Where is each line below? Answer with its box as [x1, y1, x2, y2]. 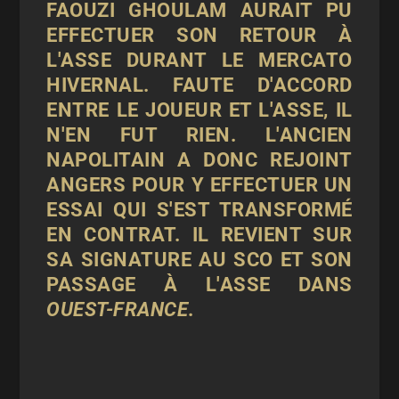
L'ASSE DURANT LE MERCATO [46, 49, 353, 71]
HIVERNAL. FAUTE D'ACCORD [46, 74, 353, 96]
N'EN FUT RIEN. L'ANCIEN [46, 124, 353, 146]
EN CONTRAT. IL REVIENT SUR [46, 224, 353, 246]
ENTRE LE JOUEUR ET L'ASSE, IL [46, 99, 353, 121]
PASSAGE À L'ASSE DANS [46, 273, 353, 296]
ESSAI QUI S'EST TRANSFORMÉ [46, 199, 353, 221]
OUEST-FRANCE [46, 298, 189, 321]
